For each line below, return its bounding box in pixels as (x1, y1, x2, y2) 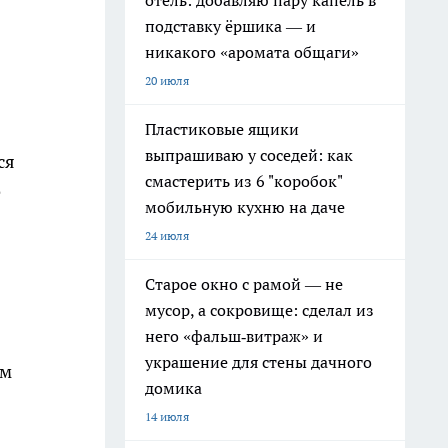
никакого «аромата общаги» (145, 42, 359, 62)
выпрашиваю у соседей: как (145, 145, 353, 165)
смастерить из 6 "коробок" (145, 171, 343, 191)
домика (145, 378, 202, 398)
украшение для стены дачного (145, 352, 372, 372)
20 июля (145, 73, 189, 88)
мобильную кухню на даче (145, 197, 345, 217)
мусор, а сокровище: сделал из (145, 300, 374, 320)
